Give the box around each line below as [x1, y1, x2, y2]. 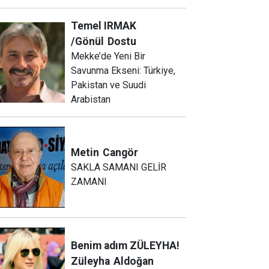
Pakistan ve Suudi [71, 79, 147, 91]
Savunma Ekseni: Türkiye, [71, 65, 176, 77]
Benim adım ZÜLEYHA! [71, 239, 180, 252]
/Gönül [71, 35, 104, 48]
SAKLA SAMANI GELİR [71, 162, 167, 174]
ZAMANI [71, 176, 107, 188]
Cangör [103, 147, 139, 159]
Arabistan [71, 94, 111, 106]
